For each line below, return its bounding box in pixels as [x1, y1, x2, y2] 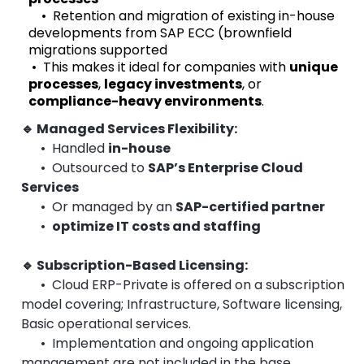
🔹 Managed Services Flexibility [21, 119, 234, 139]
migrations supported [28, 41, 167, 60]
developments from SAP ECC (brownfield [28, 24, 292, 43]
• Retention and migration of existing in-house [28, 6, 335, 26]
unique [289, 58, 338, 77]
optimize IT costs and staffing [52, 217, 261, 236]
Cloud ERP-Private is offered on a [52, 275, 266, 295]
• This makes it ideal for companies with [28, 58, 289, 77]
